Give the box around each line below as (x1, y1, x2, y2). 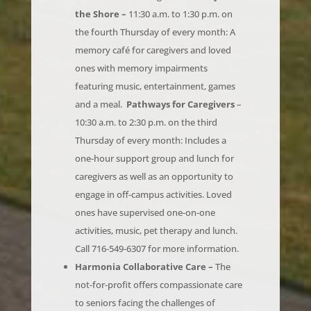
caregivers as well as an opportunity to (74, 150, 233, 163)
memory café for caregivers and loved (74, 24, 231, 37)
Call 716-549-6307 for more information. (74, 222, 239, 235)
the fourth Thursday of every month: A (74, 6, 235, 19)
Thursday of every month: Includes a (74, 114, 226, 127)
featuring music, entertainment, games (74, 60, 235, 73)
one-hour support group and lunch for (74, 132, 234, 145)
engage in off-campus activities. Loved (74, 168, 232, 181)
